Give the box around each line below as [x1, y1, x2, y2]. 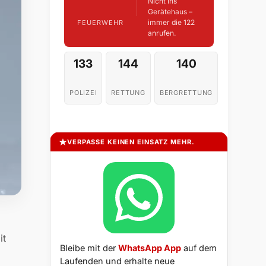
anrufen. [147, 28, 176, 38]
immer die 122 [147, 18, 195, 27]
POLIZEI [69, 88, 97, 97]
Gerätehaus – [147, 7, 192, 17]
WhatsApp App [118, 243, 181, 254]
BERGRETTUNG [159, 88, 213, 97]
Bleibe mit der [60, 243, 118, 254]
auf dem [181, 243, 217, 254]
